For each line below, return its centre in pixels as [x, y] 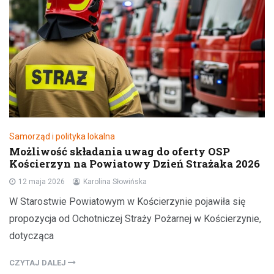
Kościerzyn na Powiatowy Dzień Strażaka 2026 [135, 163]
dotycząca [31, 235]
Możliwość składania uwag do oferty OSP [120, 151]
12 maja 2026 [42, 181]
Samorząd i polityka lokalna [62, 136]
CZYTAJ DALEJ [39, 262]
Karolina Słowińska [115, 181]
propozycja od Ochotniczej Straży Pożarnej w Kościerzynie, [135, 218]
